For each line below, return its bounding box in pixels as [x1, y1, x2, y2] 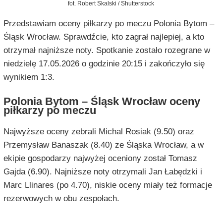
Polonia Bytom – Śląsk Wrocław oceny [3, 95, 200, 108]
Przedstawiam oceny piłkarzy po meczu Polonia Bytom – [3, 19, 214, 29]
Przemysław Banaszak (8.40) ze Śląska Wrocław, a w [3, 140, 204, 150]
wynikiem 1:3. [3, 72, 55, 82]
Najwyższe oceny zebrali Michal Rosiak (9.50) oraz [3, 127, 194, 137]
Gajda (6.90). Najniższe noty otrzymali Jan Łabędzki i [3, 167, 202, 177]
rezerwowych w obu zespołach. [3, 194, 119, 204]
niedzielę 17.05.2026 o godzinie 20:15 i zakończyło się [3, 59, 205, 69]
